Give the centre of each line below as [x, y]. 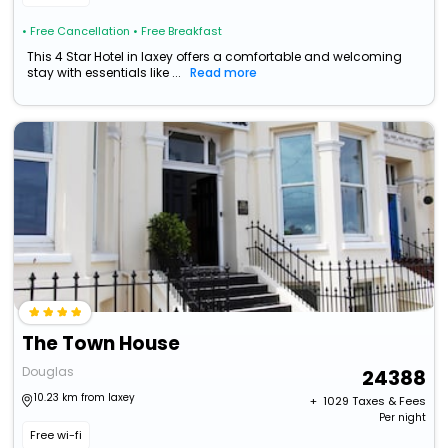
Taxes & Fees [388, 401]
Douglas [48, 372]
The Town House [101, 344]
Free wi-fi [56, 435]
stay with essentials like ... [104, 73]
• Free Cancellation [76, 31]
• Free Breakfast [178, 31]
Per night [402, 418]
